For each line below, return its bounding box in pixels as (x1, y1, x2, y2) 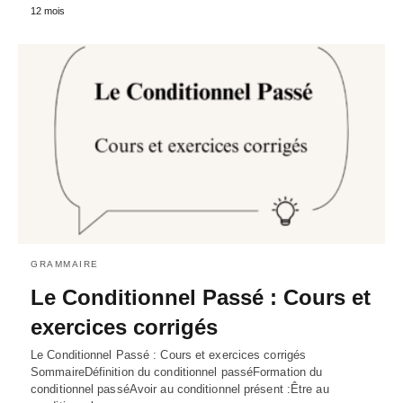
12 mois (31, 5, 65, 17)
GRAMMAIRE (31, 259, 99, 269)
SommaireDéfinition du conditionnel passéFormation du (31, 365, 323, 379)
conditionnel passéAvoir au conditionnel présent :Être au (31, 382, 329, 396)
